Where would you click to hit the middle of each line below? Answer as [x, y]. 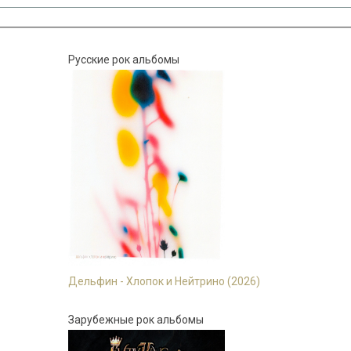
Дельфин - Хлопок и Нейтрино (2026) [164, 281]
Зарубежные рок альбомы [136, 319]
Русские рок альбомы [123, 59]
